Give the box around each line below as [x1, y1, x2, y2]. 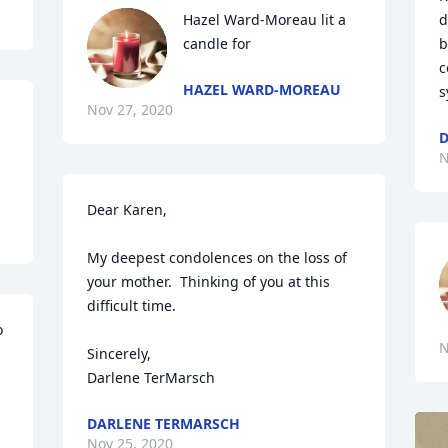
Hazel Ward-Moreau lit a [183, 10, 347, 29]
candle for [183, 34, 252, 53]
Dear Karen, [87, 200, 168, 219]
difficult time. [87, 296, 177, 315]
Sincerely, [87, 344, 152, 363]
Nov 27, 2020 [87, 100, 174, 119]
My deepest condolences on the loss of [87, 248, 348, 267]
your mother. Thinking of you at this [87, 272, 331, 291]
